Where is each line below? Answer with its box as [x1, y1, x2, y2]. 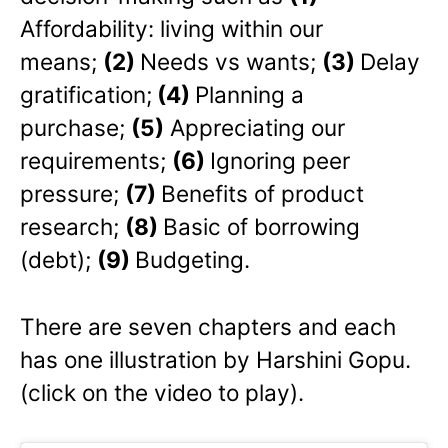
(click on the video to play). [20, 378, 304, 406]
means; [20, 47, 103, 75]
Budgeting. [135, 245, 250, 273]
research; [20, 212, 125, 240]
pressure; [20, 179, 125, 207]
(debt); [20, 245, 97, 273]
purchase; [20, 113, 131, 141]
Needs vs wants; [140, 47, 322, 75]
